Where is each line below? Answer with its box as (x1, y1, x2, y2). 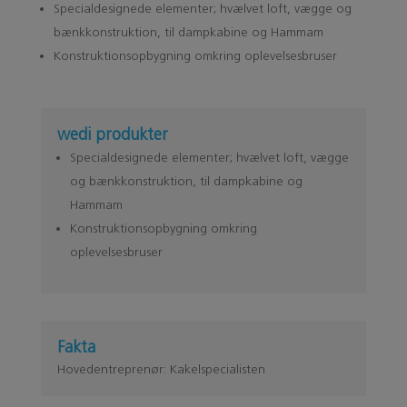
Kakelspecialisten (169, 361, 265, 377)
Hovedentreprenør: (56, 361, 170, 377)
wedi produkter (56, 124, 168, 144)
